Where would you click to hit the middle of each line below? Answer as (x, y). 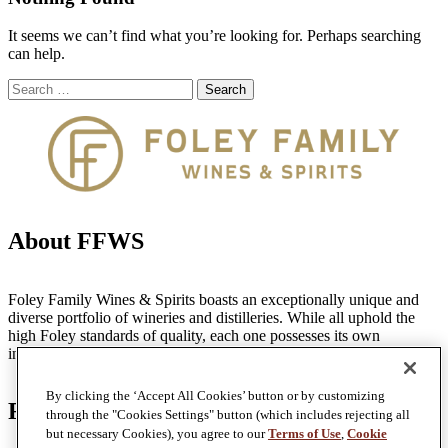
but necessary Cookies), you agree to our (157, 433)
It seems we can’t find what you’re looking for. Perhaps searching (214, 36)
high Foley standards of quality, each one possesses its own (194, 335)
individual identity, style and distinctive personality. (168, 353)
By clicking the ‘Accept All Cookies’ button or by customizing (215, 395)
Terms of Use (304, 433)
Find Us (48, 411)
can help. (36, 54)
